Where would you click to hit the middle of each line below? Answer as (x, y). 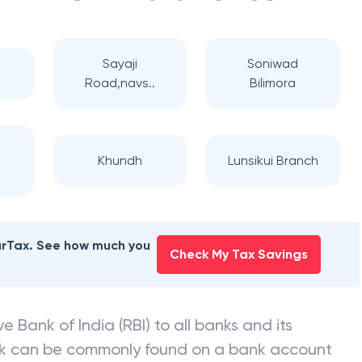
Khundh (120, 160)
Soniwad (273, 63)
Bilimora (273, 83)
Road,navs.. (120, 83)
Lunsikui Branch (273, 160)
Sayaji (120, 63)
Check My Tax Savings (238, 254)
